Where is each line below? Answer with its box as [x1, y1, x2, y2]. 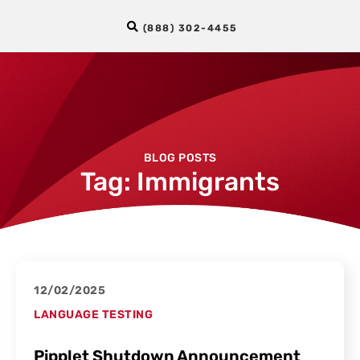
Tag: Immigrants [80, 166, 280, 197]
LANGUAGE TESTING [34, 308, 153, 321]
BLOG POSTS [143, 151, 217, 165]
